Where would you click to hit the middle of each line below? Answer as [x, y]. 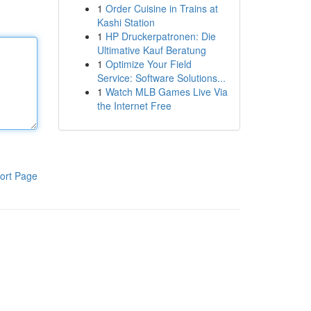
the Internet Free [134, 106]
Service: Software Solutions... [161, 78]
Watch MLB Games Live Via [166, 92]
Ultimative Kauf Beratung [151, 50]
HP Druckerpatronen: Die [160, 36]
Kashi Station [126, 22]
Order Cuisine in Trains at [161, 8]
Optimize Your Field [148, 64]
